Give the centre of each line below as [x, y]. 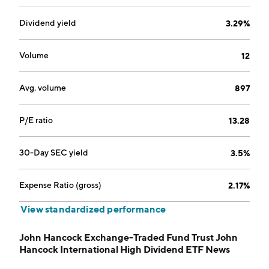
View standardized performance [93, 209]
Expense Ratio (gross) [60, 185]
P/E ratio [36, 120]
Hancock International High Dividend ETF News [125, 249]
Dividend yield [48, 23]
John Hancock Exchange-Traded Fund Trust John [128, 237]
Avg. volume [43, 88]
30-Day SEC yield [54, 153]
